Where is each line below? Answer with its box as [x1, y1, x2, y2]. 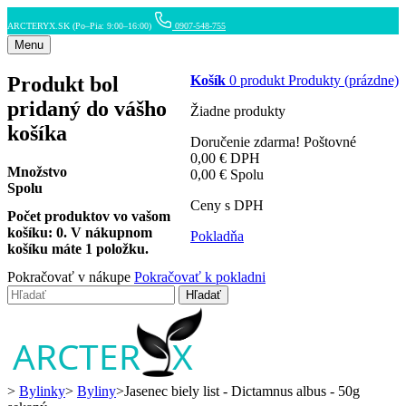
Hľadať [186, 288, 221, 303]
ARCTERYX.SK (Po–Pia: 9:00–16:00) [7, 21, 154, 31]
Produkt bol [7, 72, 119, 96]
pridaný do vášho [7, 96, 167, 121]
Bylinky [19, 383, 65, 400]
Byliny [77, 383, 116, 400]
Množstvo [7, 163, 67, 179]
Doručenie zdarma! [190, 133, 304, 150]
